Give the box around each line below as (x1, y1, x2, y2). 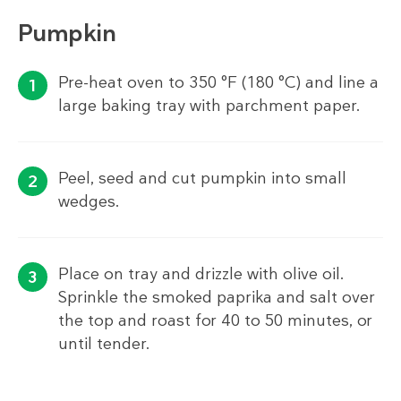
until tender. (58, 333, 150, 355)
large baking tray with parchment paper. (58, 95, 361, 117)
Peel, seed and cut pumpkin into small (58, 167, 346, 190)
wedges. (58, 191, 120, 213)
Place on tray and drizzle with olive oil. (58, 263, 345, 286)
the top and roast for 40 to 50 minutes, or (58, 310, 372, 332)
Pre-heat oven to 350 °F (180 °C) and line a (58, 72, 379, 94)
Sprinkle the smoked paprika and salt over (58, 286, 375, 309)
